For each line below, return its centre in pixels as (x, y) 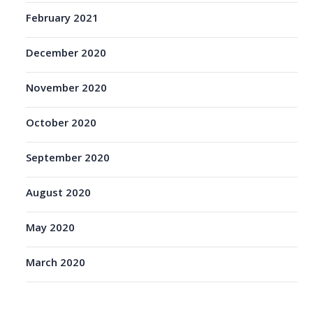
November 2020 (67, 89)
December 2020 (66, 54)
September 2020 (68, 159)
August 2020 (59, 194)
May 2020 (51, 229)
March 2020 (56, 264)
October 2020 (61, 124)
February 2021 (63, 19)
